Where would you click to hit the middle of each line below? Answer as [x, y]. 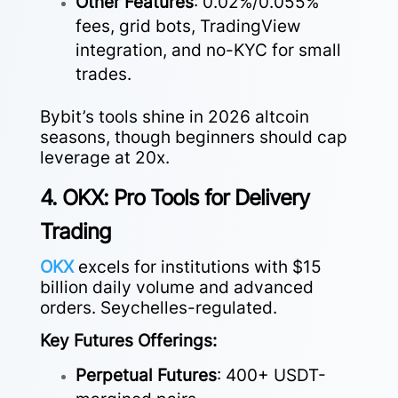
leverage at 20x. [104, 157]
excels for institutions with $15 [197, 267]
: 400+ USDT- [271, 375]
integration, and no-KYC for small [208, 50]
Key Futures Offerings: [128, 340]
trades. [103, 74]
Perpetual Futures [146, 375]
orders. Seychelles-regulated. [158, 307]
